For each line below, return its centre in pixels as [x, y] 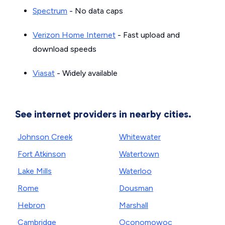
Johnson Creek [45, 137]
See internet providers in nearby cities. [103, 114]
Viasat [44, 73]
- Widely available [86, 73]
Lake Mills [35, 171]
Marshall [134, 205]
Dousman [136, 188]
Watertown [139, 154]
